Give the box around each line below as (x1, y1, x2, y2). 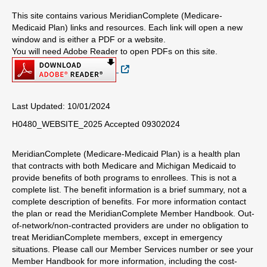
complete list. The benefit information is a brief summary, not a (12, 185, 247, 194)
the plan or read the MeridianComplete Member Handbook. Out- (12, 209, 254, 218)
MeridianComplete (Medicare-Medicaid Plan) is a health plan (12, 149, 240, 159)
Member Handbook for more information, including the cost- (12, 256, 237, 266)
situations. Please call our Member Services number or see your (12, 244, 253, 254)
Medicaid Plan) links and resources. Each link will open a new (12, 23, 243, 32)
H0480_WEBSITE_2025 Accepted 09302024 (12, 119, 180, 129)
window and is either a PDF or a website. (12, 35, 166, 44)
